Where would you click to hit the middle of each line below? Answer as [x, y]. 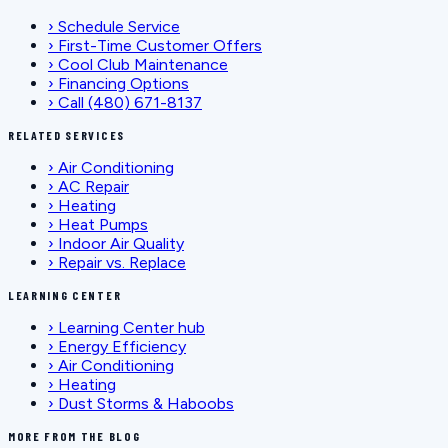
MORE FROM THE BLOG [74, 435]
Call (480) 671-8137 [130, 102]
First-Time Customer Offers [160, 45]
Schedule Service [119, 26]
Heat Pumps [103, 224]
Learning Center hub [131, 327]
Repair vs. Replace [122, 262]
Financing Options [123, 83]
